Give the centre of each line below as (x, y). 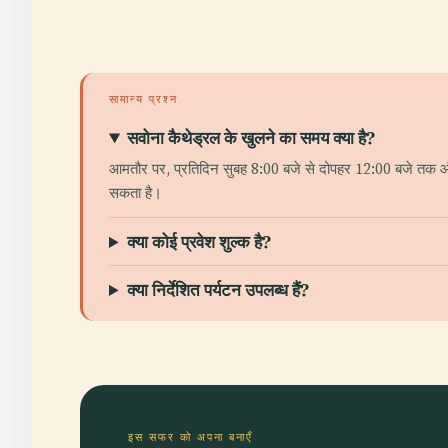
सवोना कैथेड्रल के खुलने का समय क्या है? (251, 137)
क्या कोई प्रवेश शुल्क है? (199, 241)
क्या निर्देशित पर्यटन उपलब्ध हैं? (218, 289)
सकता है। (135, 192)
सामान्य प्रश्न (143, 99)
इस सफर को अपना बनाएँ (190, 437)
